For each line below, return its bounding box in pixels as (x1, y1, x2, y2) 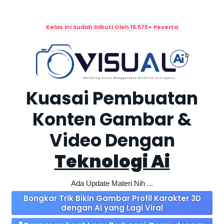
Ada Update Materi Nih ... (71, 179, 153, 188)
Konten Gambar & (32, 107, 191, 132)
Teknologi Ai (54, 149, 170, 174)
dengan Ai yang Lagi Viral (61, 202, 163, 213)
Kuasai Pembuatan (26, 86, 198, 111)
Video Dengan (49, 128, 175, 153)
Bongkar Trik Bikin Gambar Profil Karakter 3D (23, 193, 201, 204)
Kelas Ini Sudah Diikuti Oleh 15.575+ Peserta (46, 23, 178, 31)
